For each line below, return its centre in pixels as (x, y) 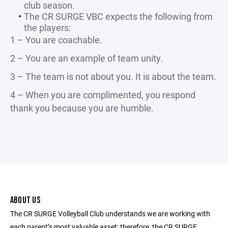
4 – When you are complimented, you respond (103, 95)
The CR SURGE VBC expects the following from (118, 16)
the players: (47, 27)
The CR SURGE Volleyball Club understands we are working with (110, 213)
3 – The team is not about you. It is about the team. (113, 76)
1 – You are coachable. (56, 40)
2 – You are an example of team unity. (87, 58)
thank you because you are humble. (82, 108)
